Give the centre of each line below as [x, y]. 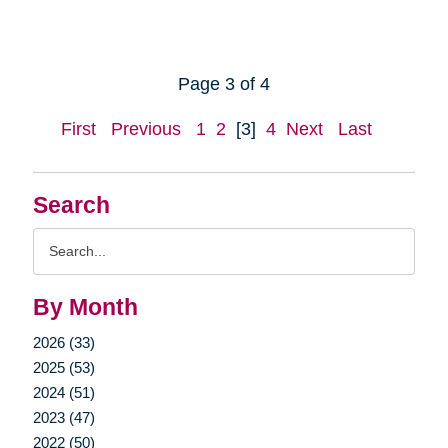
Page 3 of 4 [224, 83]
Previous [146, 128]
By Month [85, 307]
